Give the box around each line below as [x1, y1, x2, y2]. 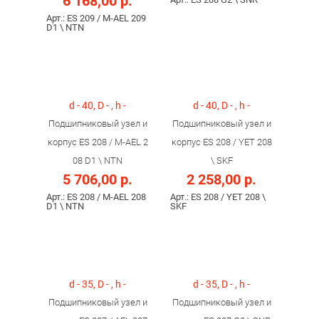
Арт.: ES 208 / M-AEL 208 [46, 192, 146, 202]
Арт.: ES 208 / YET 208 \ [170, 192, 266, 202]
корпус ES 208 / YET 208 [171, 137, 272, 147]
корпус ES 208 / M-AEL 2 [47, 137, 148, 147]
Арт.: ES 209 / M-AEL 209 [46, 13, 146, 23]
